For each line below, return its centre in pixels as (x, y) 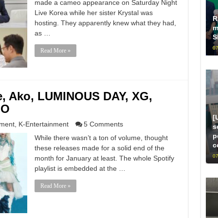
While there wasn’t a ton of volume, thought (101, 138)
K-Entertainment (43, 124)
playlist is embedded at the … (80, 168)
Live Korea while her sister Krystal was (93, 13)
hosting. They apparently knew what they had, (105, 23)
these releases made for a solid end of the (99, 148)
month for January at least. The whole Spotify (104, 158)
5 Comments (103, 124)
